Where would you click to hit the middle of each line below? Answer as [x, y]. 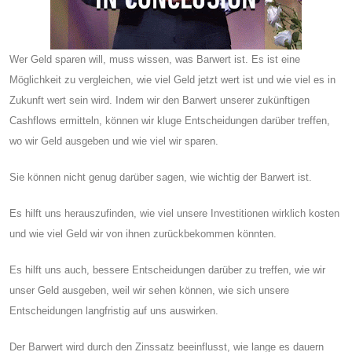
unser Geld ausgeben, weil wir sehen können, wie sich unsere [149, 290]
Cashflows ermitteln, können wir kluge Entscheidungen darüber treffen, [170, 120]
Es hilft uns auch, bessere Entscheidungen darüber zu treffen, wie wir [167, 269]
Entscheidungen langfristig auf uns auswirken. [114, 310]
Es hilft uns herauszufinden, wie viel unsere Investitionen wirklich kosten [174, 213]
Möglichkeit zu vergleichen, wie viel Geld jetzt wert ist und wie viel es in [172, 79]
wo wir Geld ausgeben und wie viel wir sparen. [114, 141]
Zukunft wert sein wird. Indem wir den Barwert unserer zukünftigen [159, 100]
